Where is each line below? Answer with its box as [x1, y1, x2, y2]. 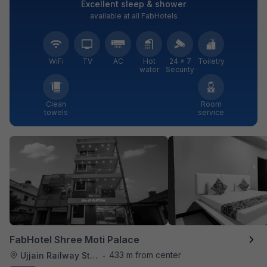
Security [166, 64, 194, 74]
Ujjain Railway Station [20, 250, 90, 260]
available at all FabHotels [89, 11, 178, 20]
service [198, 107, 224, 117]
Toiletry [197, 56, 225, 66]
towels [44, 107, 68, 117]
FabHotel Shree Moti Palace [10, 233, 139, 246]
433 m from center [109, 249, 181, 260]
